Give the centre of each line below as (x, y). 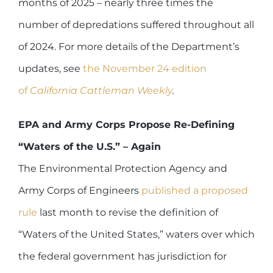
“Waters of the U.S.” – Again (90, 146)
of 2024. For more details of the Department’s (129, 46)
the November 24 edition (145, 68)
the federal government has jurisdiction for (122, 256)
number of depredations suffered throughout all (136, 24)
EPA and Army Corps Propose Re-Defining (126, 124)
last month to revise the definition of (128, 212)
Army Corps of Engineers (80, 190)
